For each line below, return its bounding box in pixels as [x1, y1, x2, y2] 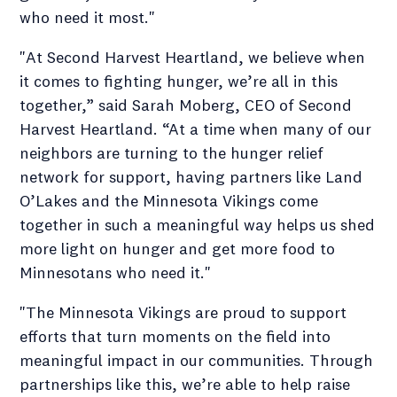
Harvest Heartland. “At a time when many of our [19, 118, 371, 139]
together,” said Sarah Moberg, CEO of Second [19, 94, 352, 115]
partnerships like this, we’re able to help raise [19, 373, 350, 394]
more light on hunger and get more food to [19, 237, 335, 259]
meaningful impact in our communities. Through [19, 349, 373, 370]
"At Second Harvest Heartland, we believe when [19, 46, 365, 67]
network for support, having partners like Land [19, 166, 362, 187]
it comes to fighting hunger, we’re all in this [19, 70, 338, 91]
